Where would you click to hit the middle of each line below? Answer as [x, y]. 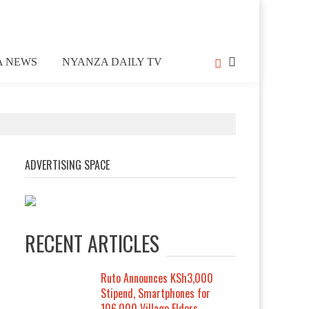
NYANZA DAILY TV [112, 62]
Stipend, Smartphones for [156, 293]
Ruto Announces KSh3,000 [157, 278]
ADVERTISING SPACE [68, 165]
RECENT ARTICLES [92, 243]
